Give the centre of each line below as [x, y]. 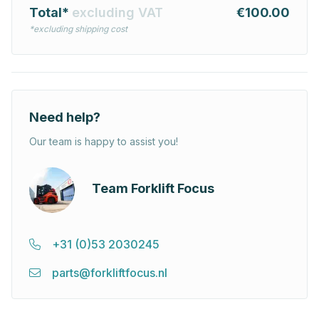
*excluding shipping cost [78, 29]
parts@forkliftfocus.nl [110, 273]
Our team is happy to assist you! [104, 142]
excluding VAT [117, 13]
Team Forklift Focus [153, 189]
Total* [51, 13]
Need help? [65, 117]
